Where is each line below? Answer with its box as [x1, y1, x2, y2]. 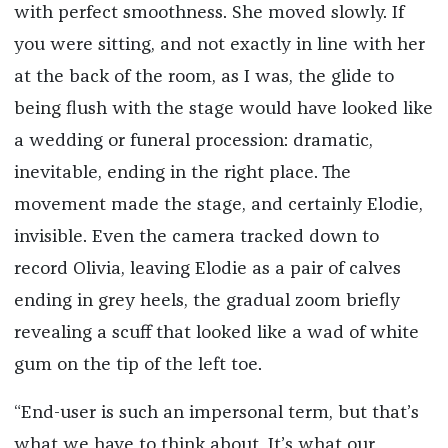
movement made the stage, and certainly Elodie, [13, 195, 423, 214]
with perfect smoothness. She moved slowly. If [13, 3, 404, 22]
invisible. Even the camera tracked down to [13, 227, 379, 246]
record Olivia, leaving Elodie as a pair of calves [13, 259, 401, 278]
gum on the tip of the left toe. [13, 355, 262, 374]
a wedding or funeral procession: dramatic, [13, 131, 373, 150]
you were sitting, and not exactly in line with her [13, 35, 425, 54]
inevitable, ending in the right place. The [13, 163, 351, 182]
